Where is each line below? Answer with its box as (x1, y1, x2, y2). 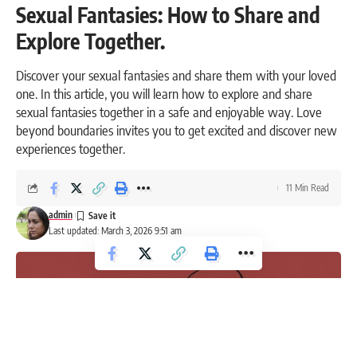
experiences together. (16, 139, 125, 157)
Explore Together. (16, 27, 165, 54)
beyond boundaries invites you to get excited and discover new (16, 120, 337, 139)
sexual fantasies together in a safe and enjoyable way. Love (16, 102, 322, 120)
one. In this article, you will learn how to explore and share (16, 84, 312, 102)
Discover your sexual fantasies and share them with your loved (16, 65, 336, 84)
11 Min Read (286, 181, 329, 194)
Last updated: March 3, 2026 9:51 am (48, 224, 182, 237)
